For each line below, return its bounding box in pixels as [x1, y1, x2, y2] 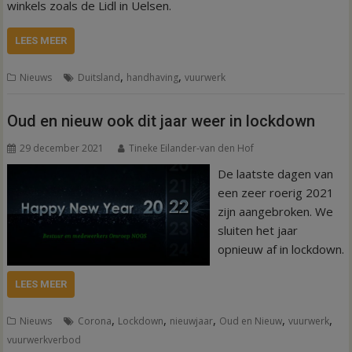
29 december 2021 [20, 141, 104, 155]
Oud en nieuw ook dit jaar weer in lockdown [7, 111, 316, 130]
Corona [78, 313, 112, 328]
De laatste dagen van [217, 165, 333, 181]
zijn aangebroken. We [217, 203, 333, 219]
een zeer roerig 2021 [217, 184, 334, 200]
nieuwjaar [170, 313, 214, 328]
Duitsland [78, 71, 121, 84]
